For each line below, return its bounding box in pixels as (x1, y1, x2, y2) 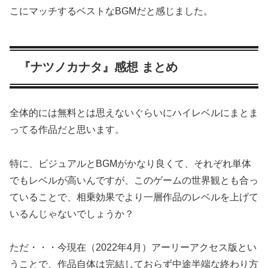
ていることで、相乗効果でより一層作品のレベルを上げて (10, 191, 258, 202)
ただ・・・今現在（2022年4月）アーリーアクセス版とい (10, 242, 257, 253)
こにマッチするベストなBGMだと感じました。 (10, 6, 213, 17)
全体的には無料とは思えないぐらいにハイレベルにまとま (10, 107, 258, 118)
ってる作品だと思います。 (10, 124, 124, 135)
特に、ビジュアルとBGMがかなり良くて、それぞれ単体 (10, 158, 251, 169)
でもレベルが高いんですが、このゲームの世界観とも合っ (10, 175, 258, 185)
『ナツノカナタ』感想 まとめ (19, 60, 178, 74)
